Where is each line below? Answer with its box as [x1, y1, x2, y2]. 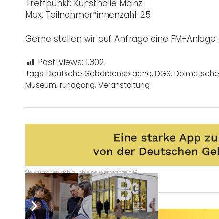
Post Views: [38, 56, 83, 68]
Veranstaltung [98, 80, 150, 90]
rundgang [60, 80, 95, 90]
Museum [25, 80, 56, 90]
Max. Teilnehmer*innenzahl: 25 [25, 9, 151, 21]
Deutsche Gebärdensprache [46, 68, 152, 79]
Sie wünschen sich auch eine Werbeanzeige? [25, 169, 137, 176]
